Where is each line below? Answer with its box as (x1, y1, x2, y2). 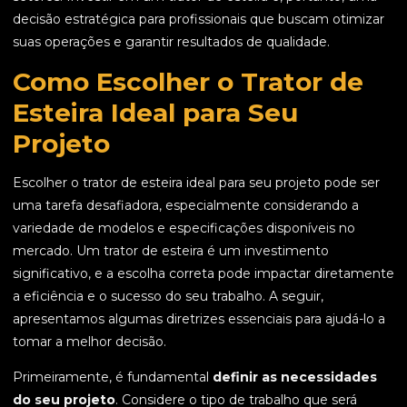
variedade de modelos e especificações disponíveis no (13, 220, 355, 237)
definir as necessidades (213, 369, 377, 386)
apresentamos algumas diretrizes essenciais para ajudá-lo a (13, 311, 385, 328)
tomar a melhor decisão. (13, 333, 166, 351)
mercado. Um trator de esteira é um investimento (13, 243, 329, 260)
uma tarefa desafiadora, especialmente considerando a (13, 197, 359, 214)
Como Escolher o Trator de (13, 66, 363, 98)
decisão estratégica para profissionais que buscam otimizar (13, 11, 384, 28)
